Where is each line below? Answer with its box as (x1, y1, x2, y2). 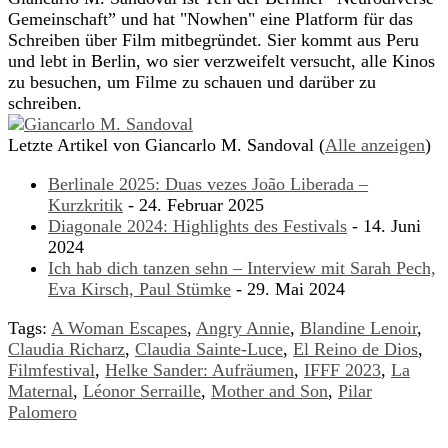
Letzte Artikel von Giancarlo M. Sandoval (8, 135, 319, 156)
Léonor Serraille (83, 381, 201, 402)
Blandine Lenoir (300, 318, 417, 339)
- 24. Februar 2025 (123, 195, 264, 216)
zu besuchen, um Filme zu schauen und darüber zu (8, 72, 376, 93)
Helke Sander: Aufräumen (105, 360, 294, 381)
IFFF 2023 (304, 360, 381, 381)
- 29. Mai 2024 (231, 279, 345, 300)
